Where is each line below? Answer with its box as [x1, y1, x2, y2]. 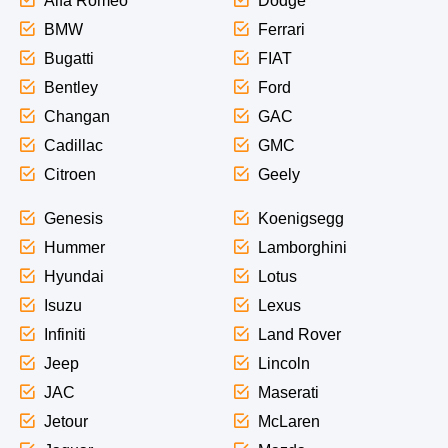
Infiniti [43, 326, 86, 344]
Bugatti [43, 50, 94, 68]
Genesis [43, 210, 103, 228]
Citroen [43, 166, 96, 184]
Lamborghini [257, 239, 347, 257]
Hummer [43, 239, 105, 257]
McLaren [257, 413, 320, 431]
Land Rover [257, 326, 341, 344]
